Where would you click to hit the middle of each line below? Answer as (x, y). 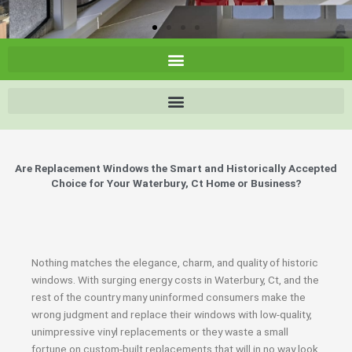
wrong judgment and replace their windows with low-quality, (172, 314)
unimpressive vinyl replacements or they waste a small (160, 332)
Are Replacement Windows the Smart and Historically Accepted (176, 168)
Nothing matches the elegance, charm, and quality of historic (175, 262)
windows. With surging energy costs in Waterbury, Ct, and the (175, 280)
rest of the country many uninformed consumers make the (169, 297)
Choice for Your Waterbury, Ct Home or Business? (176, 183)
